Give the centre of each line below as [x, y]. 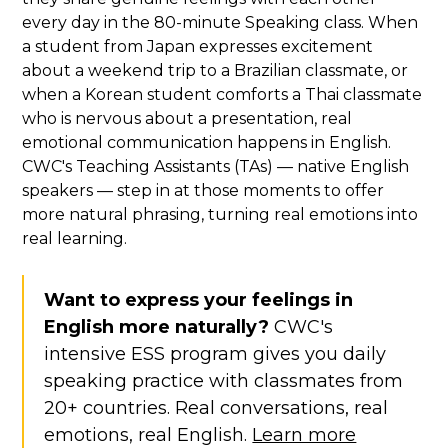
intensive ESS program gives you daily [215, 354]
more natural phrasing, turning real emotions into [220, 215]
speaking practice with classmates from [224, 381]
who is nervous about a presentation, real [187, 119]
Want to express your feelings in [199, 300]
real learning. [75, 239]
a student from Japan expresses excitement [198, 47]
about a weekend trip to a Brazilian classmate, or [215, 71]
